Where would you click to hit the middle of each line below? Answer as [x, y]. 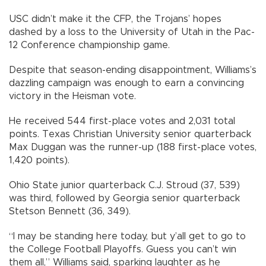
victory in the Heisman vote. [72, 96]
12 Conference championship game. [89, 45]
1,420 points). [39, 161]
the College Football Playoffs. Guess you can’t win [123, 250]
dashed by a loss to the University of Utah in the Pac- [132, 32]
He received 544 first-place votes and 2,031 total [122, 121]
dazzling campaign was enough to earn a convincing [126, 83]
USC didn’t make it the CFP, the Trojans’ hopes [115, 19]
